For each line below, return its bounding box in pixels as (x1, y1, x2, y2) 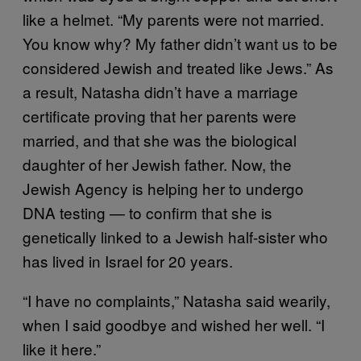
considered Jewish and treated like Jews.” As (23, 56, 334, 78)
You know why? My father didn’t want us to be (23, 31, 338, 54)
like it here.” (23, 337, 101, 359)
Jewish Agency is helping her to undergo (23, 176, 304, 199)
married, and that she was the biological (23, 128, 297, 151)
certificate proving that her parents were (23, 104, 297, 127)
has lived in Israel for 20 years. (23, 249, 233, 272)
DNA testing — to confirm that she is (23, 201, 272, 223)
